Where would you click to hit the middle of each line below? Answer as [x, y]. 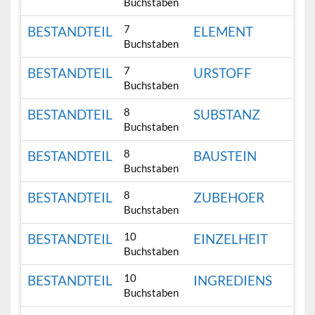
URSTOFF [223, 73]
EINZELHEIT [231, 239]
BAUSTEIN [225, 156]
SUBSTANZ [227, 115]
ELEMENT [224, 32]
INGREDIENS [233, 281]
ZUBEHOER [229, 198]
